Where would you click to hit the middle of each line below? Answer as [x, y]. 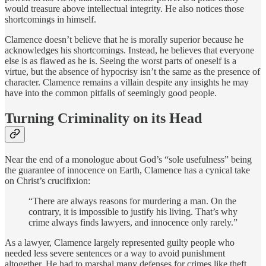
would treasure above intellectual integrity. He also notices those [124, 9]
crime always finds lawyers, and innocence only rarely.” [133, 223]
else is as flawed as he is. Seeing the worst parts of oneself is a [121, 61]
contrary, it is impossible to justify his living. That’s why [133, 212]
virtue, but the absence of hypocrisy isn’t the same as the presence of [132, 72]
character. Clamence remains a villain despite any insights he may [127, 83]
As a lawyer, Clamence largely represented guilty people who [120, 243]
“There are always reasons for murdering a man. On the [132, 201]
